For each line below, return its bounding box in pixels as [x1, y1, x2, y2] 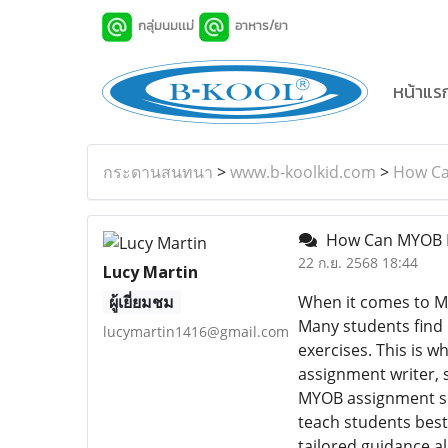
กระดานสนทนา [103, 160, 213, 183]
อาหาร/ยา [235, 16, 293, 35]
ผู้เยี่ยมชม [109, 290, 175, 313]
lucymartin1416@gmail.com [103, 321, 289, 341]
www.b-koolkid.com [230, 160, 376, 183]
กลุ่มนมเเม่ [138, 16, 194, 35]
